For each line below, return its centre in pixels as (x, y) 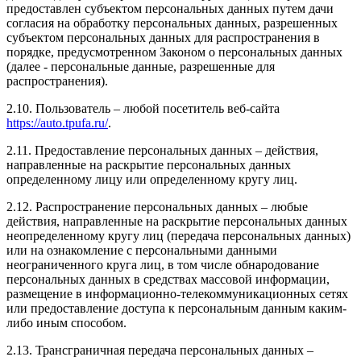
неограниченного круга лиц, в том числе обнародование (163, 264)
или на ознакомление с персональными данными (142, 250)
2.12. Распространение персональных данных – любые (157, 206)
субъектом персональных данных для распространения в (163, 37)
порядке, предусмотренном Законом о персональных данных (174, 52)
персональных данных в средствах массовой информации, (168, 279)
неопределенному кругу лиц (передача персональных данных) (178, 235)
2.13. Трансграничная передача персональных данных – (160, 350)
